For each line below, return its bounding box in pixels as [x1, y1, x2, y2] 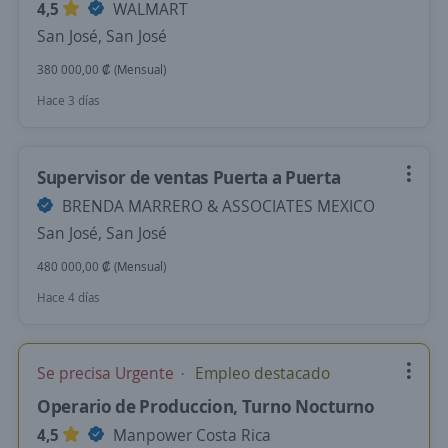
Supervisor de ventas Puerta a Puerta [37, 165, 341, 189]
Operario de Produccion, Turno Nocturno [37, 394, 375, 418]
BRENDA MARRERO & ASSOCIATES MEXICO [58, 195, 375, 217]
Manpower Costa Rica [109, 424, 271, 446]
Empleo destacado [191, 362, 330, 384]
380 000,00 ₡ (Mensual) [37, 61, 166, 78]
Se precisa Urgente [37, 362, 178, 384]
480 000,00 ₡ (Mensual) [37, 258, 166, 275]
